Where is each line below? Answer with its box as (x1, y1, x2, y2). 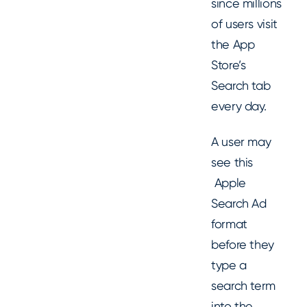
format (211, 217, 247, 231)
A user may (211, 134, 271, 149)
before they (211, 237, 275, 251)
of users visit (211, 16, 278, 31)
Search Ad (211, 196, 267, 210)
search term (211, 278, 276, 293)
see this (211, 155, 254, 169)
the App (211, 36, 255, 51)
